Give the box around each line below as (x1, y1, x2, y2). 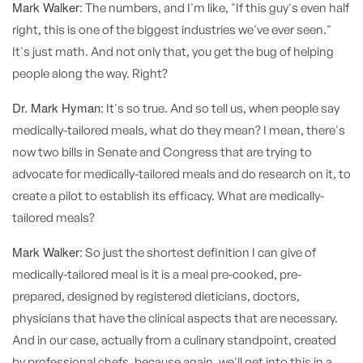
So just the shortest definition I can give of (83, 245, 316, 260)
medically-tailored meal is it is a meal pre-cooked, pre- (12, 267, 301, 282)
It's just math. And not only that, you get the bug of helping (12, 44, 334, 59)
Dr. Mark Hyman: (12, 99, 104, 116)
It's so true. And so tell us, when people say (104, 100, 340, 116)
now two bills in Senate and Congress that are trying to (12, 144, 312, 160)
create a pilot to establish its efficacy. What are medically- (12, 188, 324, 203)
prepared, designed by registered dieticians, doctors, (12, 288, 300, 304)
